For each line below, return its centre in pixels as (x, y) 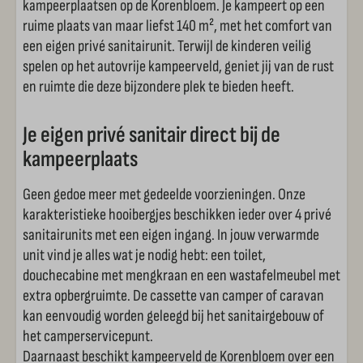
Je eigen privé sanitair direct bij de (152, 135)
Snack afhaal (79, 103)
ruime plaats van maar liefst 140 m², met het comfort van (177, 26)
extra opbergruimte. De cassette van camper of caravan (173, 296)
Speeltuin (69, 51)
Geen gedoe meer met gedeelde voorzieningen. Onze (164, 194)
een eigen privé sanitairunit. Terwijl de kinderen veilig (167, 46)
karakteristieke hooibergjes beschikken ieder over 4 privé (177, 215)
